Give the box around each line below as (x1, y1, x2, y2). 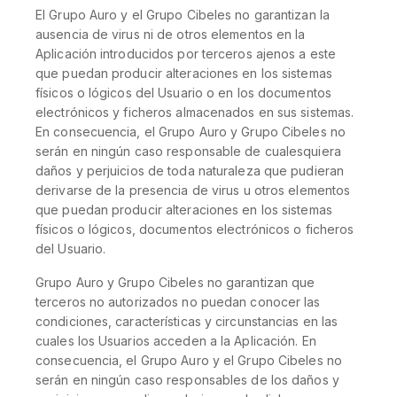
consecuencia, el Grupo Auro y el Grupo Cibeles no (35, 353, 342, 368)
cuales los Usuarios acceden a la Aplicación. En (35, 333, 316, 348)
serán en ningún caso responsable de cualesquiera (35, 144, 341, 159)
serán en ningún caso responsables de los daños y (35, 372, 339, 387)
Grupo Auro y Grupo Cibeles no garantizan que (35, 275, 315, 290)
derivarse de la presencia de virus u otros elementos (35, 183, 351, 198)
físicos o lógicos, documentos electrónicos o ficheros (35, 222, 354, 237)
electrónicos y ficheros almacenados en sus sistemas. (35, 105, 354, 120)
